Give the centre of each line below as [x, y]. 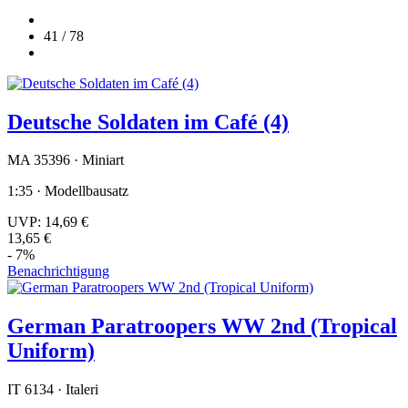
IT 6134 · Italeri [53, 390]
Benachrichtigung [58, 271]
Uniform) [51, 351]
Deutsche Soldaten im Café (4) [148, 122]
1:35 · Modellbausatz [68, 191]
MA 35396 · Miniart [66, 160]
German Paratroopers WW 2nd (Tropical [202, 326]
